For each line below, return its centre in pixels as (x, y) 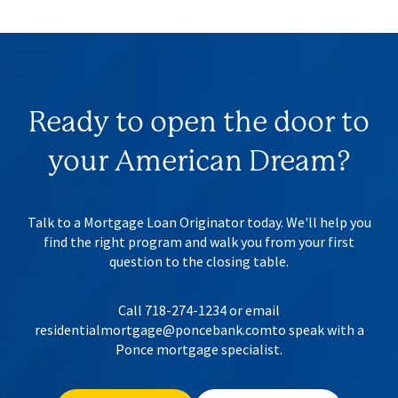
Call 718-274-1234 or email (199, 310)
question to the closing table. (199, 261)
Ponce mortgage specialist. (199, 350)
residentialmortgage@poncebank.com (153, 330)
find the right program (114, 241)
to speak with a (318, 330)
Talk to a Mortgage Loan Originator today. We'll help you (199, 222)
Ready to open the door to (199, 124)
